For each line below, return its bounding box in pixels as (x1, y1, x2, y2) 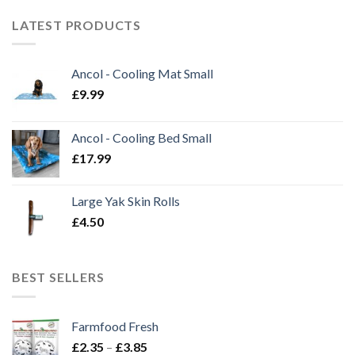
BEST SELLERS (12, 269, 105, 285)
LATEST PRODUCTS (12, 17, 141, 32)
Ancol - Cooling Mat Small (71, 66, 213, 82)
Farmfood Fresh (71, 318, 158, 334)
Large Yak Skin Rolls (71, 193, 180, 209)
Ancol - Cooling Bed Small (71, 130, 212, 146)
